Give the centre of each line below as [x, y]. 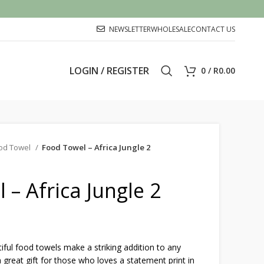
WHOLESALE [171, 29]
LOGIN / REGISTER [110, 71]
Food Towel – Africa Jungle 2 [96, 147]
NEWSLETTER [130, 29]
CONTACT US [213, 29]
